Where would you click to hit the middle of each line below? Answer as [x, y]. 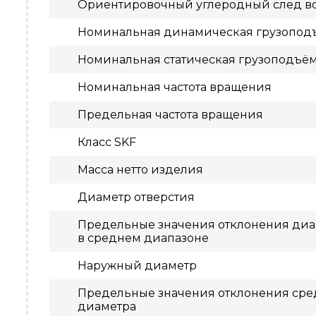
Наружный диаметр [137, 266]
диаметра [107, 306]
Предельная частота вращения [170, 115]
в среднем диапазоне [143, 238]
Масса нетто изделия [140, 170]
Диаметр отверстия [136, 197]
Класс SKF [107, 142]
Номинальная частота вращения [175, 87]
